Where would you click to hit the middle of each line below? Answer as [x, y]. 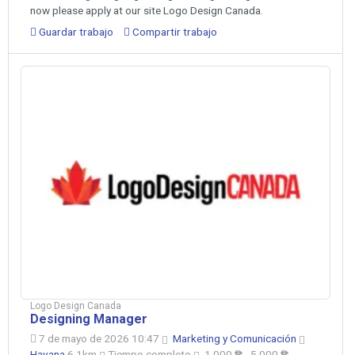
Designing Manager [89, 319]
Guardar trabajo [75, 31]
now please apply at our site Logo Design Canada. [147, 10]
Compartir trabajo [174, 31]
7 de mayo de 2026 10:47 [99, 339]
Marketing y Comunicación [236, 339]
